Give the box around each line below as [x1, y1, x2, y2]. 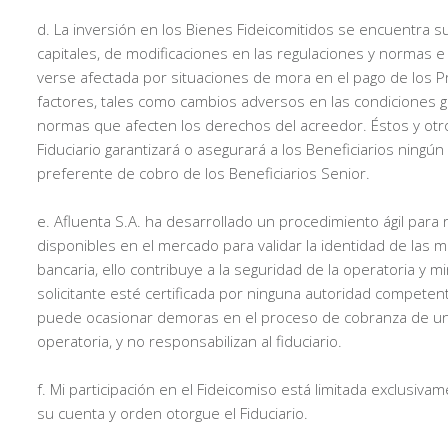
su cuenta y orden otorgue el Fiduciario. [37, 403, 308, 423]
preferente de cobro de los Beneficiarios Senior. [37, 163, 370, 183]
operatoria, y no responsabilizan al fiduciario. [37, 331, 342, 351]
